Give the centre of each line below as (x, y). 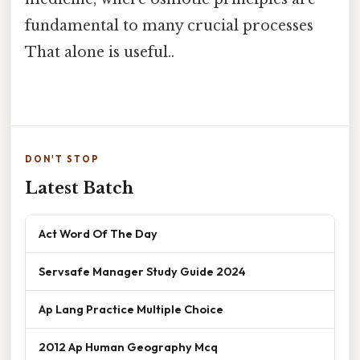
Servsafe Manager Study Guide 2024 (142, 272)
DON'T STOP (62, 160)
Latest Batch (79, 188)
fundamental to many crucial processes (169, 25)
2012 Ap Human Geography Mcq (128, 347)
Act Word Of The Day (98, 234)
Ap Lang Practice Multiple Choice (131, 309)
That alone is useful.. (100, 52)
